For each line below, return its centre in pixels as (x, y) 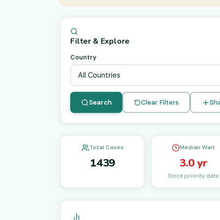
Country (83, 57)
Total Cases (106, 148)
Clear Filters (160, 102)
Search (100, 102)
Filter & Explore (100, 41)
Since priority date (193, 176)
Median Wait (197, 148)
